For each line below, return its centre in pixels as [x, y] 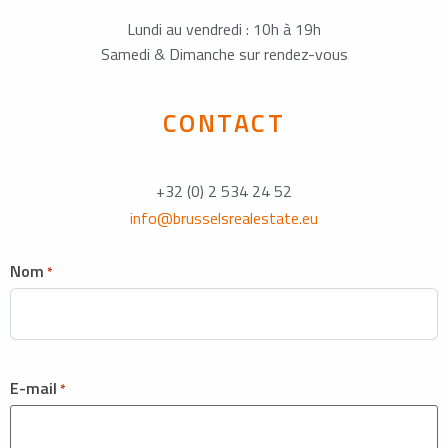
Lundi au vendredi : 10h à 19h [224, 29]
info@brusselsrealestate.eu [224, 218]
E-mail [33, 388]
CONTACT [224, 123]
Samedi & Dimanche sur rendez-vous [224, 54]
